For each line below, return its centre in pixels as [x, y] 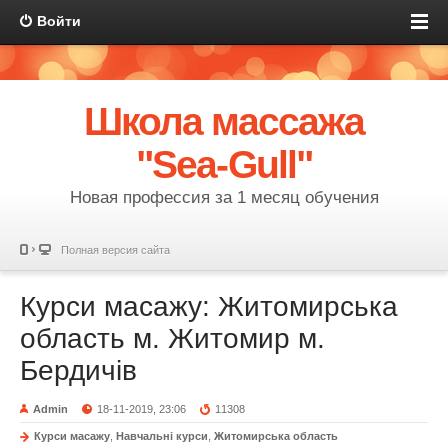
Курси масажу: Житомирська [209, 306]
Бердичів [78, 370]
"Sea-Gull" [224, 164]
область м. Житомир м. [172, 338]
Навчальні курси [162, 436]
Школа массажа [224, 121]
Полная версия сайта [115, 250]
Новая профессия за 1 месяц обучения [224, 197]
